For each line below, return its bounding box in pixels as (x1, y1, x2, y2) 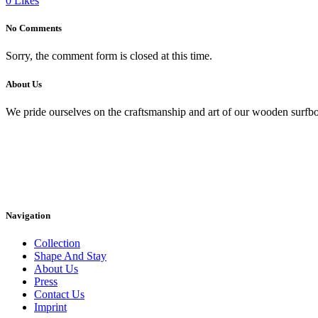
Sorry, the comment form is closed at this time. (6, 50, 212, 62)
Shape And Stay (34, 249, 106, 262)
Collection (34, 236, 80, 249)
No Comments (6, 23, 62, 34)
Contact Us (34, 287, 84, 300)
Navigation (6, 209, 50, 221)
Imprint (34, 300, 67, 313)
